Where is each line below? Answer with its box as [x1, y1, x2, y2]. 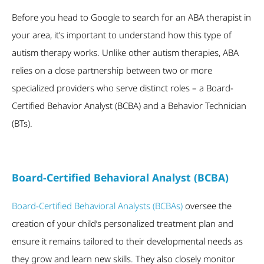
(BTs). [12, 117, 32, 129]
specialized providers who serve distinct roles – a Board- [12, 81, 233, 94]
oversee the [183, 199, 232, 212]
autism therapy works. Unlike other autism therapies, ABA [12, 46, 239, 58]
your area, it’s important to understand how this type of [12, 28, 232, 41]
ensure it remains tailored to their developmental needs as [12, 235, 243, 247]
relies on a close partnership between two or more [12, 64, 212, 76]
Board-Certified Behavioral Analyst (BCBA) [12, 170, 229, 185]
